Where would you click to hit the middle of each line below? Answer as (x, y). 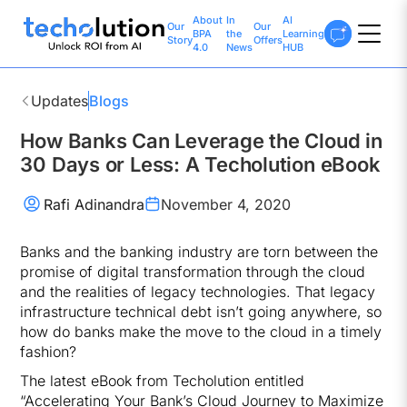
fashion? (49, 352)
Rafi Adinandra (94, 204)
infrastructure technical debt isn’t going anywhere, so (201, 312)
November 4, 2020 (225, 204)
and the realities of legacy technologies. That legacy (198, 292)
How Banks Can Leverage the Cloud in (201, 141)
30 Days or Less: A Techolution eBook (200, 164)
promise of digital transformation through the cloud (193, 272)
